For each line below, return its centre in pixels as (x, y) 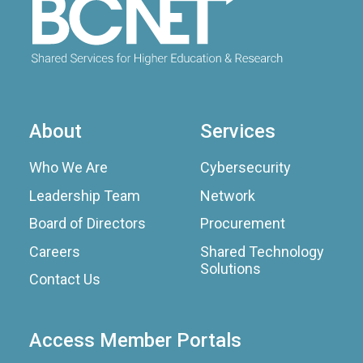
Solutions (231, 268)
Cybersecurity (246, 168)
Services (238, 132)
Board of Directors (88, 224)
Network (228, 195)
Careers (55, 251)
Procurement (243, 224)
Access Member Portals (135, 340)
